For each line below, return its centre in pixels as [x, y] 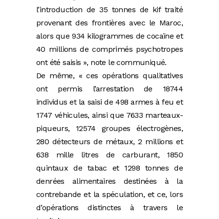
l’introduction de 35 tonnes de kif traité [109, 10]
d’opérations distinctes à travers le [109, 208]
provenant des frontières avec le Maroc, [109, 23]
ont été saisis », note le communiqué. [103, 63]
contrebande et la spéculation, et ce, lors [109, 195]
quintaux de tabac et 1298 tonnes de [109, 168]
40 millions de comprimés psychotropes [109, 49]
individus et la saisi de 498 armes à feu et [109, 102]
